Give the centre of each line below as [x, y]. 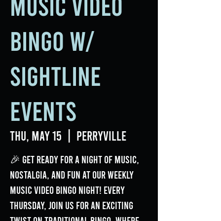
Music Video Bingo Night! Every [67, 190]
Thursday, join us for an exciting [72, 205]
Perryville [101, 135]
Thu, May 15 [36, 135]
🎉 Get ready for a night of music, [74, 159]
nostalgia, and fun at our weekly [72, 174]
